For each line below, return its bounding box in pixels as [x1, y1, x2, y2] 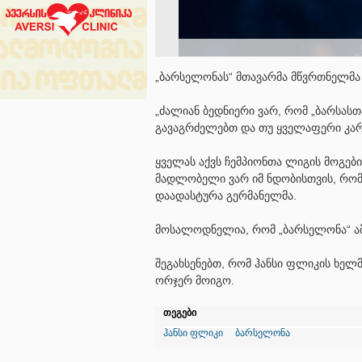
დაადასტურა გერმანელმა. [155, 189, 297, 202]
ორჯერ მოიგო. [155, 274, 234, 287]
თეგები [163, 307, 196, 318]
